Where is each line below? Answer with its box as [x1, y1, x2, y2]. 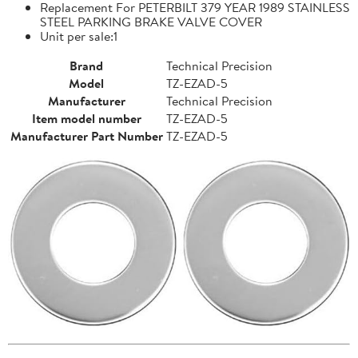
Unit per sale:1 [40, 26, 117, 45]
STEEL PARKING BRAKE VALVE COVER [40, 12, 262, 30]
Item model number [32, 109, 141, 127]
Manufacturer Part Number [10, 126, 163, 145]
